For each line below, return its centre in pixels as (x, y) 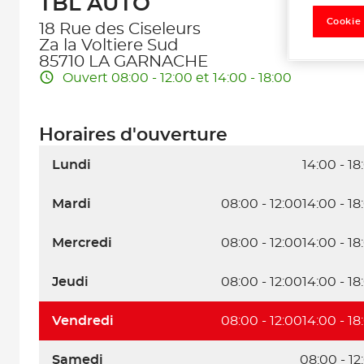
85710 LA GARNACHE (123, 62)
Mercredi (82, 243)
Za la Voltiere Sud (109, 45)
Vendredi (83, 321)
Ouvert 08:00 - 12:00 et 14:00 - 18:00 (177, 78)
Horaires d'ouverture (133, 135)
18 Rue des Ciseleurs (120, 29)
